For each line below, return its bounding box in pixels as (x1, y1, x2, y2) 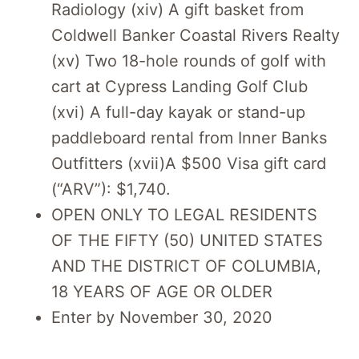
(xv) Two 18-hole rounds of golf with (51, 50, 326, 71)
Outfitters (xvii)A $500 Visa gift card (51, 153, 326, 173)
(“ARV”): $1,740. (51, 179, 171, 199)
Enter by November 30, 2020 (51, 307, 272, 327)
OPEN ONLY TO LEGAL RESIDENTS (51, 204, 317, 224)
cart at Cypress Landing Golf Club (51, 76, 308, 96)
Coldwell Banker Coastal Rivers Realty (51, 25, 340, 45)
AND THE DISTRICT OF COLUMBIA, (51, 256, 321, 276)
